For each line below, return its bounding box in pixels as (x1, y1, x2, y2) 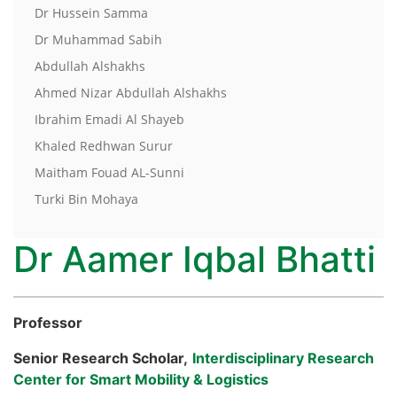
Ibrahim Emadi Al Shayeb (35, 110, 184, 128)
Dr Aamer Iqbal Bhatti (13, 237, 376, 281)
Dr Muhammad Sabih (35, 30, 162, 48)
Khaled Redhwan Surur (35, 136, 173, 154)
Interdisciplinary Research (192, 348, 374, 367)
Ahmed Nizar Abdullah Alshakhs (35, 83, 227, 101)
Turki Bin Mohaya (35, 190, 138, 207)
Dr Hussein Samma (35, 4, 148, 21)
